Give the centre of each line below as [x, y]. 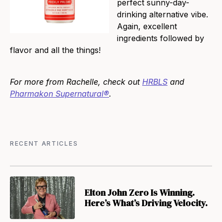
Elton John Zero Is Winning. [139, 193]
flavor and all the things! [55, 50]
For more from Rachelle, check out [76, 82]
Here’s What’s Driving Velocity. [146, 203]
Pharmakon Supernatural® [59, 94]
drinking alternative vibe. [163, 15]
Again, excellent [147, 27]
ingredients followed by [161, 38]
